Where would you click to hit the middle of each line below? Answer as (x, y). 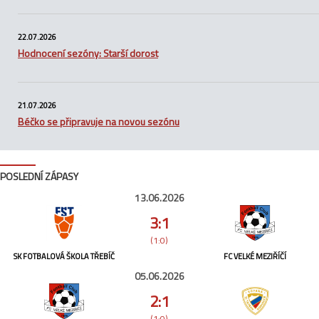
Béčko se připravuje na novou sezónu (99, 122)
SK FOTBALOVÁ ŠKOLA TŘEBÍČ (64, 257)
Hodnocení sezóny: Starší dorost (88, 53)
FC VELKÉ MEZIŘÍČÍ (255, 257)
